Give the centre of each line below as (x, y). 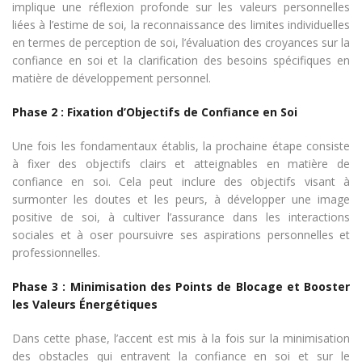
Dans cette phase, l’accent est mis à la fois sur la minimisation (181, 338)
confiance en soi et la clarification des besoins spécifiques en (181, 60)
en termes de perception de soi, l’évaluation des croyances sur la (181, 42)
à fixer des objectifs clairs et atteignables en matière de (181, 163)
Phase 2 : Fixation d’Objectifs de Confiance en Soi (155, 112)
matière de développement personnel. (112, 78)
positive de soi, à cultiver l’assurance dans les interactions (181, 217)
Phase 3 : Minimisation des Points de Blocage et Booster (181, 286)
